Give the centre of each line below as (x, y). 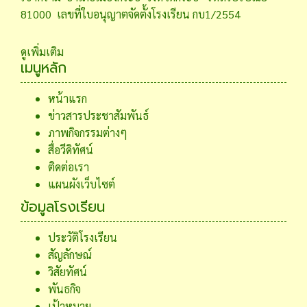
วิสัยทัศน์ (67, 271)
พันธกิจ (64, 288)
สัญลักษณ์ (70, 254)
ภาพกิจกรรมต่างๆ (88, 132)
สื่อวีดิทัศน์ (71, 149)
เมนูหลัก (44, 67)
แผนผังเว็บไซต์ (82, 184)
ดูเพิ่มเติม (42, 51)
